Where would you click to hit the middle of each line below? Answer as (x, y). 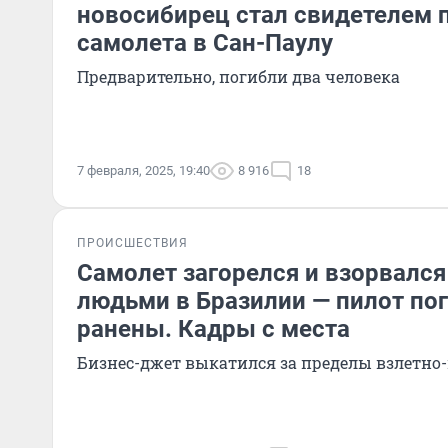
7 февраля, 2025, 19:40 (143, 170)
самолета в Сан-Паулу (205, 43)
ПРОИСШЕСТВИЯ (132, 243)
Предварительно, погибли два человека (238, 76)
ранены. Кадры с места (213, 329)
